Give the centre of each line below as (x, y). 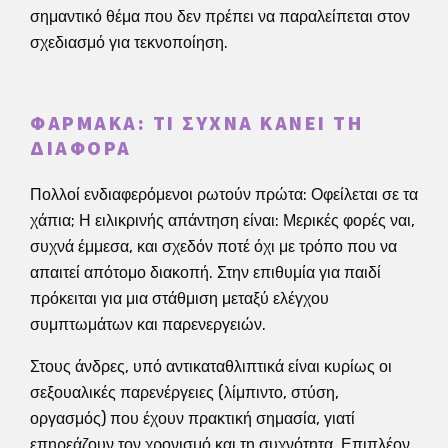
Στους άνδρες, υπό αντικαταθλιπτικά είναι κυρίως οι (211, 366)
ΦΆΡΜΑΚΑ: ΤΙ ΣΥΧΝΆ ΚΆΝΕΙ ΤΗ (196, 123)
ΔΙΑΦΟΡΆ (81, 148)
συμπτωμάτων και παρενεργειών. (148, 324)
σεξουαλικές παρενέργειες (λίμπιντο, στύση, (184, 392)
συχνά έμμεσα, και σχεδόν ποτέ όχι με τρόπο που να (213, 246)
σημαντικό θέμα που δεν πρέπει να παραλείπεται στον (220, 16)
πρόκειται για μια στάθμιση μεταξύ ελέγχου (179, 298)
